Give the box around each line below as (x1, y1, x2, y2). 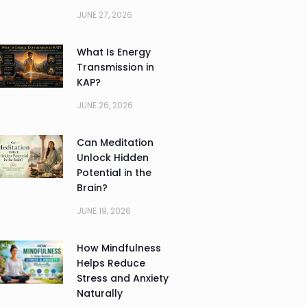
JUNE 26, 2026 (76, 99, 133, 111)
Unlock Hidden (76, 150, 149, 164)
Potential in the (76, 165, 151, 180)
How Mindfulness (76, 241, 161, 255)
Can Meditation (76, 135, 153, 149)
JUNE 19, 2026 (76, 204, 131, 217)
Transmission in (76, 60, 154, 74)
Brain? (76, 180, 108, 195)
